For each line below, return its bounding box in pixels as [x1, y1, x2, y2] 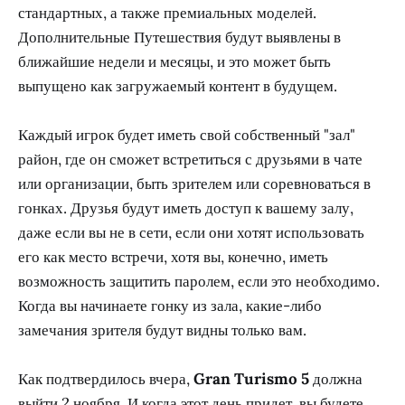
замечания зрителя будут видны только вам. [18, 320, 306, 341]
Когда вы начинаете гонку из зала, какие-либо [18, 296, 322, 316]
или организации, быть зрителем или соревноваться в [18, 174, 371, 194]
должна [309, 369, 363, 390]
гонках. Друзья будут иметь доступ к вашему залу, [18, 198, 353, 219]
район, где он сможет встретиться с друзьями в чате [18, 149, 363, 170]
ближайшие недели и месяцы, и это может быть [18, 52, 331, 72]
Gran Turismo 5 [193, 369, 309, 390]
